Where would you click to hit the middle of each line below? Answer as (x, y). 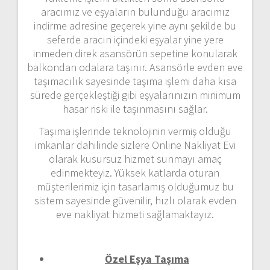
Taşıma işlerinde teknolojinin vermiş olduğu (135, 131)
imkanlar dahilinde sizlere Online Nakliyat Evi (135, 145)
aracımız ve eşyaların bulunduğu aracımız (135, 11)
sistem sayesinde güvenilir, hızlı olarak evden (135, 200)
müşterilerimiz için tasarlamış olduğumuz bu (135, 186)
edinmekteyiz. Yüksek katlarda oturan (135, 172)
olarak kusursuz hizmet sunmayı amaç (135, 159)
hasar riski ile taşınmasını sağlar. (135, 108)
